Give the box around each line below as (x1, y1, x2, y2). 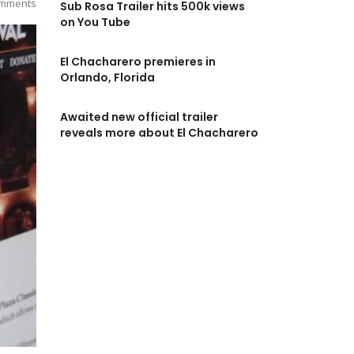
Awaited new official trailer (60, 109, 218, 126)
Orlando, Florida (60, 70, 155, 86)
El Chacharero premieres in (60, 54, 216, 70)
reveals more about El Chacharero (60, 125, 258, 141)
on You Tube (60, 14, 130, 31)
